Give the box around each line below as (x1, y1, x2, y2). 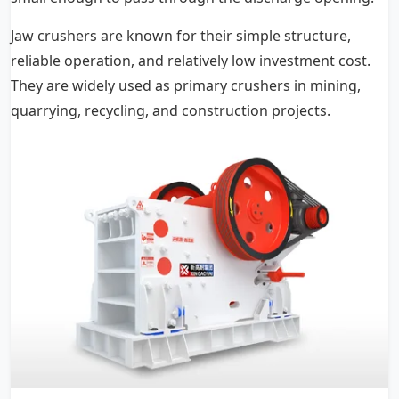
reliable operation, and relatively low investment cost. (11, 51, 370, 70)
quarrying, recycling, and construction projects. (11, 101, 330, 120)
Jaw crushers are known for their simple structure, (11, 26, 351, 45)
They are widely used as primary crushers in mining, (11, 76, 361, 95)
